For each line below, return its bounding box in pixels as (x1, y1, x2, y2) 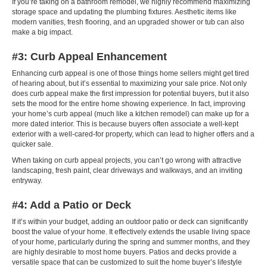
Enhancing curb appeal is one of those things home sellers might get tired (12, 69, 249, 78)
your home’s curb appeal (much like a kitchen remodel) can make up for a (12, 110, 249, 119)
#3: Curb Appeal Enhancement (12, 51, 167, 63)
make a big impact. (12, 28, 73, 37)
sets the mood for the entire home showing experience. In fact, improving (12, 100, 246, 108)
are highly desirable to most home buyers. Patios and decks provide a (12, 248, 237, 257)
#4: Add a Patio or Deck (12, 199, 131, 212)
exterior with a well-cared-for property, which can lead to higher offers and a (12, 130, 254, 139)
